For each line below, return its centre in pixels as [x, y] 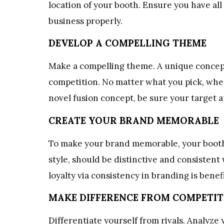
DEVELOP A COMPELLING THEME [127, 43]
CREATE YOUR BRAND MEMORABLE [134, 120]
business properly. [85, 21]
